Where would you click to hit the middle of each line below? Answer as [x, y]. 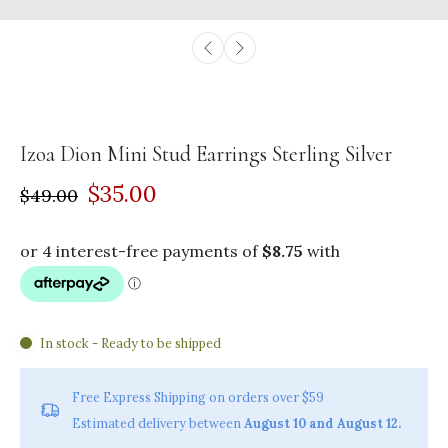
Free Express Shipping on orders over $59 [198, 396]
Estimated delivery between [158, 422]
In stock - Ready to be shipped [130, 342]
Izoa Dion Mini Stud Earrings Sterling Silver [206, 153]
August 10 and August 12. [322, 422]
